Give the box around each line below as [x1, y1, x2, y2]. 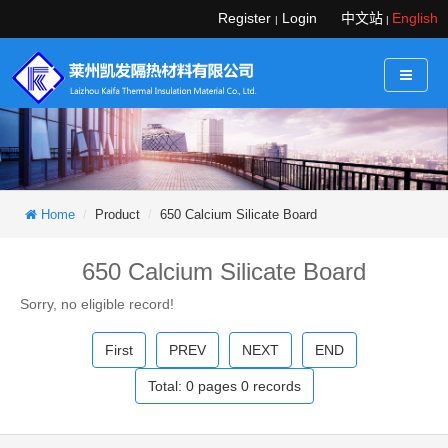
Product [95, 206, 140, 222]
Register [218, 10, 271, 26]
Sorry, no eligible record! [20, 295, 174, 312]
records [248, 377, 301, 394]
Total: [147, 377, 186, 394]
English [392, 10, 438, 26]
